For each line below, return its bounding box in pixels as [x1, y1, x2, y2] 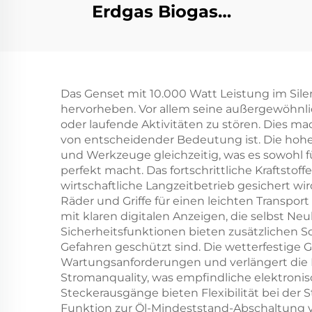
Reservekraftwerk [77, 47, 232, 68]
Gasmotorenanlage [70, 70, 239, 91]
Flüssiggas [108, 24, 201, 45]
